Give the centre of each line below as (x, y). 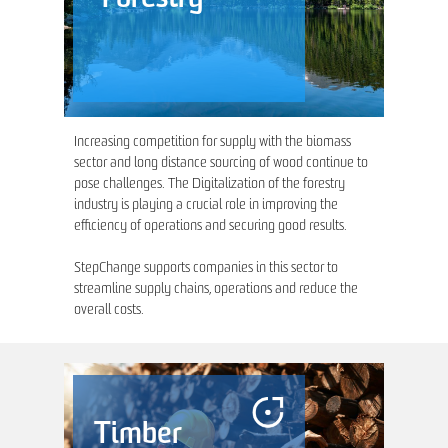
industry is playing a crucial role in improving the (206, 206)
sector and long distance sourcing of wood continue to (221, 164)
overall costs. (109, 311)
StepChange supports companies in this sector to (206, 269)
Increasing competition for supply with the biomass (212, 143)
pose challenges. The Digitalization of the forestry (209, 185)
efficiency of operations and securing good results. (210, 227)
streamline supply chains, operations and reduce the (216, 290)
